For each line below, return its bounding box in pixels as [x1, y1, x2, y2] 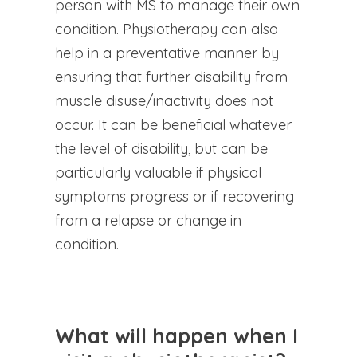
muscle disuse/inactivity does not [54, 91, 273, 110]
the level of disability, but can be [54, 139, 268, 158]
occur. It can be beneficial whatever [54, 115, 292, 134]
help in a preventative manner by [54, 43, 279, 62]
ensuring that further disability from [54, 67, 288, 86]
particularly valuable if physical [54, 163, 261, 182]
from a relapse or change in [54, 210, 241, 229]
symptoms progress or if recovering [54, 186, 294, 206]
